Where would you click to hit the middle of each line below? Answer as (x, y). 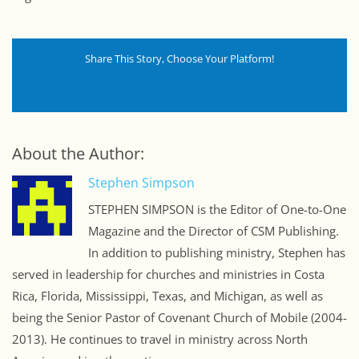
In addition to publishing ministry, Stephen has (217, 253)
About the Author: (78, 154)
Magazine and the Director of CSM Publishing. (214, 231)
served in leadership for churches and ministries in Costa (168, 274)
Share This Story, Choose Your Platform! (179, 59)
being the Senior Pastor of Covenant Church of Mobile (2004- (179, 318)
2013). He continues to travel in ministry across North (160, 339)
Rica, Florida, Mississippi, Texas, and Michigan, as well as (167, 296)
